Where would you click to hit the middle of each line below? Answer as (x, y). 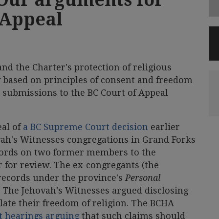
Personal (143, 177)
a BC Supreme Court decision (86, 127)
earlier (164, 127)
